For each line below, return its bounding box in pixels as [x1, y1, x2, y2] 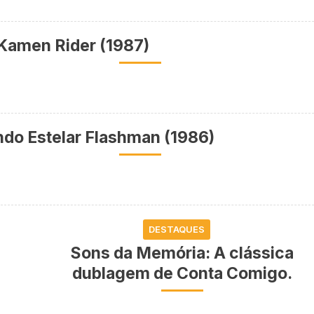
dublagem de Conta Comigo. [71, 264, 292, 284]
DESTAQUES [149, 224, 205, 235]
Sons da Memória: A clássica [70, 243, 294, 264]
